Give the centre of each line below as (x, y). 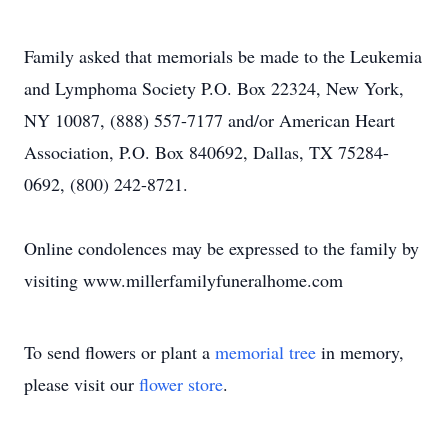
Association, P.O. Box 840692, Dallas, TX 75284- (206, 152)
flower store (181, 384)
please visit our (81, 384)
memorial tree (265, 352)
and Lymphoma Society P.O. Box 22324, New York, (214, 88)
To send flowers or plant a (119, 352)
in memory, (360, 352)
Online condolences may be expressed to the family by (221, 248)
